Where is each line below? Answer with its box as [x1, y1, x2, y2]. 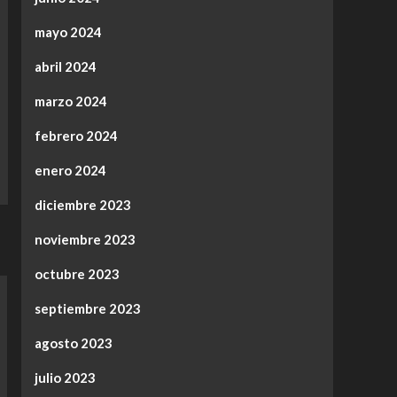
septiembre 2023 [34, 300, 141, 317]
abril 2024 [34, 58, 97, 75]
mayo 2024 [34, 24, 102, 41]
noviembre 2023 [34, 231, 136, 248]
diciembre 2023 [34, 197, 131, 214]
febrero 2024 [34, 128, 118, 144]
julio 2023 [34, 370, 96, 386]
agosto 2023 [34, 335, 113, 352]
